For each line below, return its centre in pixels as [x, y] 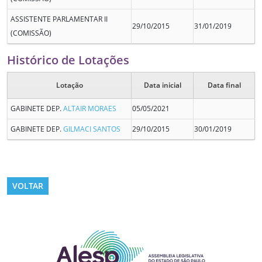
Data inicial [162, 85]
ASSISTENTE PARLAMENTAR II [59, 19]
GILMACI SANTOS [92, 129]
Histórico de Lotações [68, 60]
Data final [224, 85]
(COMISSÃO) [31, 33]
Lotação [69, 85]
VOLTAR [28, 186]
